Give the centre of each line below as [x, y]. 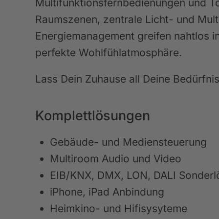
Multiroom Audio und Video [116, 159]
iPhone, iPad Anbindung [107, 192]
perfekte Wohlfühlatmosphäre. [109, 53]
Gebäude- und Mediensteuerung [128, 142]
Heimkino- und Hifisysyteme [119, 208]
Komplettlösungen [93, 116]
